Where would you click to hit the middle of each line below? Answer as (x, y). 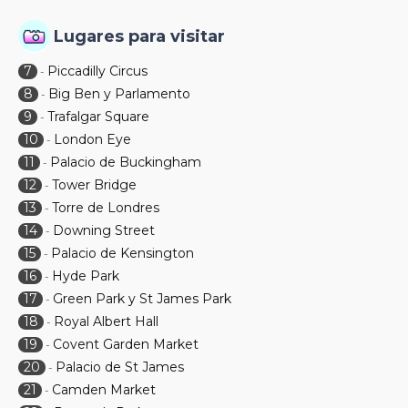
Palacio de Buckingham (126, 162)
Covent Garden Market (126, 344)
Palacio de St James (120, 367)
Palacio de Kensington (122, 253)
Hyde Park (86, 276)
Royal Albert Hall (106, 321)
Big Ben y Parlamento (119, 94)
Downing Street (104, 230)
